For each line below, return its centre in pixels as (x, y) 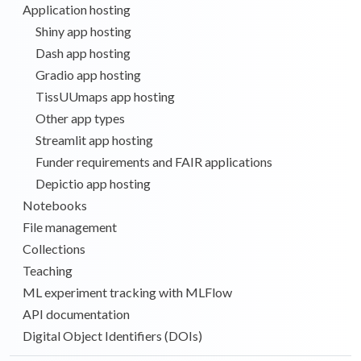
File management (70, 226)
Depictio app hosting (93, 183)
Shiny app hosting (83, 31)
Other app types (80, 118)
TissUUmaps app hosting (105, 96)
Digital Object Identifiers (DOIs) (112, 335)
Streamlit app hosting (94, 139)
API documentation (76, 313)
